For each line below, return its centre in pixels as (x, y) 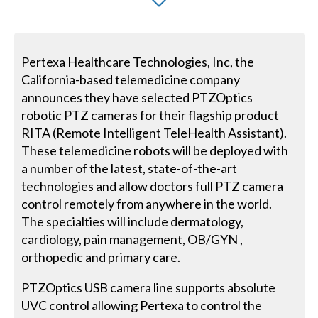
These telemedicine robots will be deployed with (155, 150)
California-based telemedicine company (131, 79)
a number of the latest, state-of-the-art (130, 168)
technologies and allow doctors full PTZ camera (153, 186)
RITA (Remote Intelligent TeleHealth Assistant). (154, 132)
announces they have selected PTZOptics (137, 97)
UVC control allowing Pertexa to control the (142, 305)
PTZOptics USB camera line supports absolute (149, 287)
